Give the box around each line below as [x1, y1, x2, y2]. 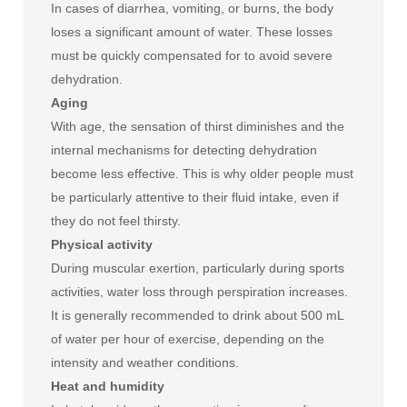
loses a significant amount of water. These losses [51, 25, 333, 39]
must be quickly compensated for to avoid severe [51, 48, 333, 63]
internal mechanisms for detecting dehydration [51, 143, 317, 157]
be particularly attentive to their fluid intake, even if [51, 190, 339, 204]
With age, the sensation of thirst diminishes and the [51, 119, 344, 134]
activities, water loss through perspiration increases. [51, 284, 348, 299]
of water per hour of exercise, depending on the [51, 332, 324, 346]
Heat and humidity [51, 379, 164, 393]
